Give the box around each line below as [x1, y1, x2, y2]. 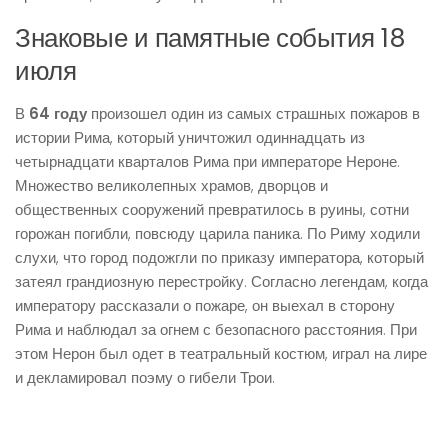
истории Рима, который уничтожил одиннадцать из [15, 127, 365, 148]
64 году [29, 103, 87, 124]
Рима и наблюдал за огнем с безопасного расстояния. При [15, 319, 417, 340]
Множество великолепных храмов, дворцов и [15, 175, 328, 196]
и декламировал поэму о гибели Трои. [15, 367, 275, 388]
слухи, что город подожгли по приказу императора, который [15, 247, 424, 268]
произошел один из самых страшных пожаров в [87, 103, 420, 124]
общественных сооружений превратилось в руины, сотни [15, 199, 409, 220]
